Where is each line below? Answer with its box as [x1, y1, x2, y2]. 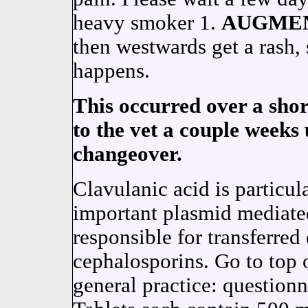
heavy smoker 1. [72, 11, 221, 34]
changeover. [72, 142, 182, 166]
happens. [72, 59, 150, 82]
